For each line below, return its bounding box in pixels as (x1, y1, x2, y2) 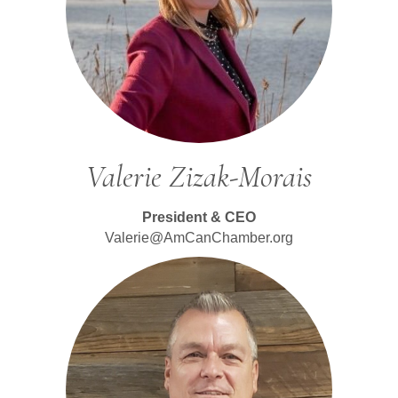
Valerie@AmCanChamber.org (105, 229, 293, 245)
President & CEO (142, 209, 256, 225)
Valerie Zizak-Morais (86, 158, 312, 195)
